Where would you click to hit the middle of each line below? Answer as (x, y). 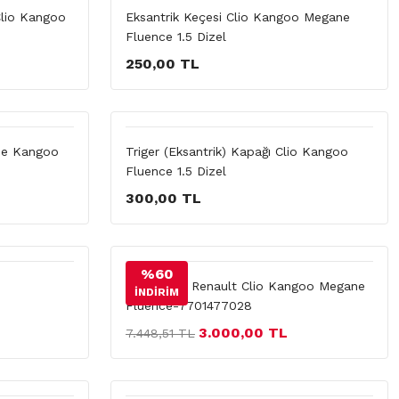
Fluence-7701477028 (189, 305)
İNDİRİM (157, 292)
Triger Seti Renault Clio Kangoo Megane (245, 286)
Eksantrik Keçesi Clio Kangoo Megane (238, 17)
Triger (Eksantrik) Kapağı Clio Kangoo (237, 151)
